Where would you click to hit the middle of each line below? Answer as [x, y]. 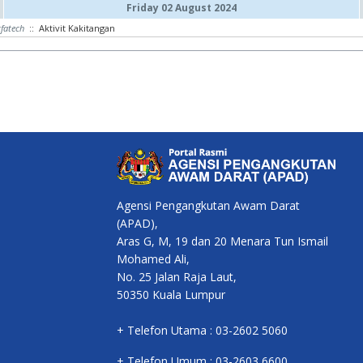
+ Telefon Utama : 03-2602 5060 [202, 331]
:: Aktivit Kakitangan [70, 28]
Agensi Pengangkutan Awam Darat [208, 206]
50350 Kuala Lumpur [171, 295]
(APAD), [137, 224]
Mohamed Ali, [153, 259]
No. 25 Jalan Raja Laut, [177, 277]
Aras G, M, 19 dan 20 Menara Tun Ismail [222, 241]
